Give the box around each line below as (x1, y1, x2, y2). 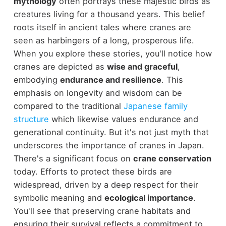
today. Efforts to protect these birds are (13, 166, 172, 177)
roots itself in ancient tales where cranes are (13, 22, 191, 32)
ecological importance (104, 192, 193, 203)
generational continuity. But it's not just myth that (13, 127, 209, 137)
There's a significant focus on (13, 153, 133, 163)
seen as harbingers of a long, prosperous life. (13, 35, 194, 45)
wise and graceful (106, 61, 178, 72)
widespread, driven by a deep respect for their (13, 179, 198, 190)
